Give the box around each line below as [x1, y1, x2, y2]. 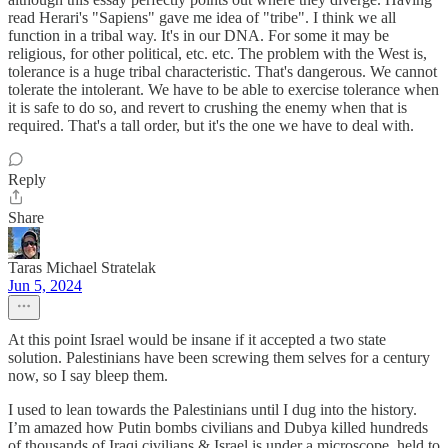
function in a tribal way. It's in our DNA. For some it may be [8, 26, 389, 44]
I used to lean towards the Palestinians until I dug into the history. [8, 400, 417, 418]
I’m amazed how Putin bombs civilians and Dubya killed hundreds [8, 418, 428, 436]
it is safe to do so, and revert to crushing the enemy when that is [8, 98, 407, 116]
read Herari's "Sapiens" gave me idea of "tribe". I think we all [8, 8, 396, 26]
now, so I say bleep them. [8, 366, 168, 384]
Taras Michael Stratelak [8, 258, 156, 276]
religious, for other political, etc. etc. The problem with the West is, [8, 44, 427, 62]
